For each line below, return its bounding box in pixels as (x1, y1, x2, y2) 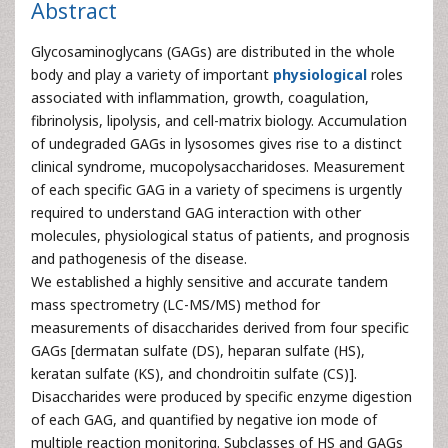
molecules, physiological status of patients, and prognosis (31, 226, 410, 245)
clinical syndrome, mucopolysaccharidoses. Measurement (31, 157, 405, 176)
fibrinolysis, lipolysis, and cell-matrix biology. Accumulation (31, 111, 407, 130)
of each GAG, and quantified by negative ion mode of (31, 410, 377, 429)
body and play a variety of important (31, 65, 269, 84)
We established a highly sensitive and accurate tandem (31, 272, 388, 291)
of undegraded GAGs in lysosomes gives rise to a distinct (31, 134, 402, 153)
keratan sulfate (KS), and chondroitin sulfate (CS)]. (31, 364, 357, 383)
